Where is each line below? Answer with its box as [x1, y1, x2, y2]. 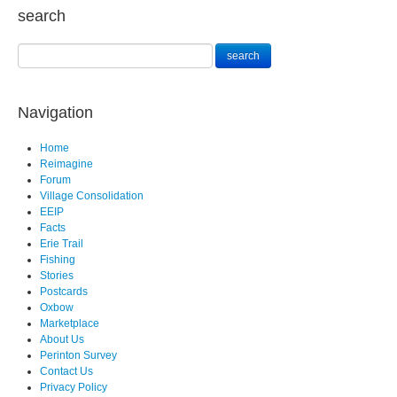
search [18, 7, 66, 26]
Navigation [18, 104, 93, 122]
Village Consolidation [40, 190, 144, 203]
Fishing [40, 253, 75, 267]
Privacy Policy [40, 381, 107, 394]
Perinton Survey [40, 349, 117, 362]
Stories [40, 269, 74, 283]
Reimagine [40, 158, 93, 171]
